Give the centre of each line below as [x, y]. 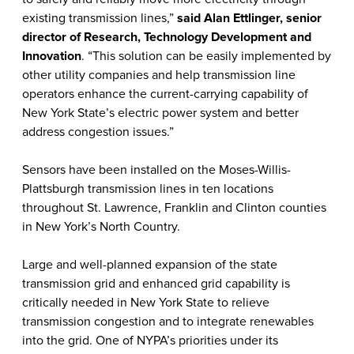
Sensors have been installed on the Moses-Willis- [156, 170]
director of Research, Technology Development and [167, 37]
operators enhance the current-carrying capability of [165, 94]
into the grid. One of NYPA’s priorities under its [150, 341]
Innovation [52, 56]
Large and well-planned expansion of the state [150, 265]
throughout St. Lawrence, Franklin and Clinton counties [174, 208]
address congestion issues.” [98, 132]
